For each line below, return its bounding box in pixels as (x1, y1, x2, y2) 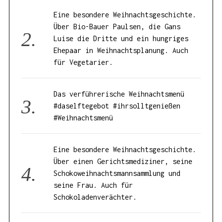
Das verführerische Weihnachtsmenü (54, 90, 185, 99)
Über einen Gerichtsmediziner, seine (54, 157, 193, 166)
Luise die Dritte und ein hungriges (54, 34, 189, 43)
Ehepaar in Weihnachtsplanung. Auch (54, 46, 189, 55)
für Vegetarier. (54, 58, 113, 67)
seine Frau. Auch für (54, 181, 133, 190)
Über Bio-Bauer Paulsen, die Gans (54, 22, 181, 31)
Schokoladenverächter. (54, 193, 137, 202)
